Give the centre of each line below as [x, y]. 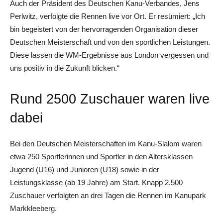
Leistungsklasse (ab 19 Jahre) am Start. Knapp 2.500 [96, 182]
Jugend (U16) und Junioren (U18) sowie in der [85, 169]
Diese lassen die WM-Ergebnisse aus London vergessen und [109, 55]
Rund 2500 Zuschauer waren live [110, 99]
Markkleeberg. [33, 208]
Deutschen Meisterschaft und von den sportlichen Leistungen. [110, 42]
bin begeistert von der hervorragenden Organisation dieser [104, 29]
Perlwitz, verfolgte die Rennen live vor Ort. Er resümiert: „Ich [108, 16]
